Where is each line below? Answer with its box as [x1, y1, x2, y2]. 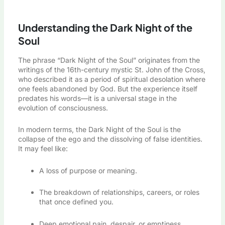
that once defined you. [39, 197, 114, 206]
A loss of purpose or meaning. [39, 166, 137, 175]
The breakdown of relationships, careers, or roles [39, 188, 199, 197]
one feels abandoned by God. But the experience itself [18, 84, 197, 93]
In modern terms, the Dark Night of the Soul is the [18, 125, 181, 134]
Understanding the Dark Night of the [18, 21, 192, 34]
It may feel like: [18, 144, 68, 153]
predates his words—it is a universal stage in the [18, 93, 177, 102]
